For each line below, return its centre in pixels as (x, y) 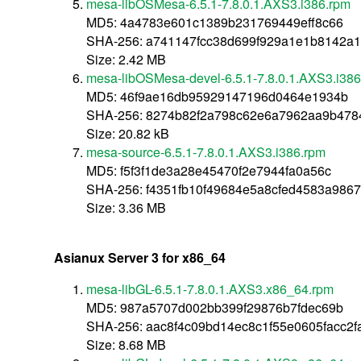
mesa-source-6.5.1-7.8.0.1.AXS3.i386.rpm (206, 151)
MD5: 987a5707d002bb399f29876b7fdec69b (215, 307)
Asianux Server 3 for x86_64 (140, 257)
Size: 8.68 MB (127, 344)
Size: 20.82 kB (128, 133)
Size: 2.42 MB (127, 59)
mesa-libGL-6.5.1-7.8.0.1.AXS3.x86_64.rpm (210, 288)
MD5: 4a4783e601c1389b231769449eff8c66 (215, 22)
